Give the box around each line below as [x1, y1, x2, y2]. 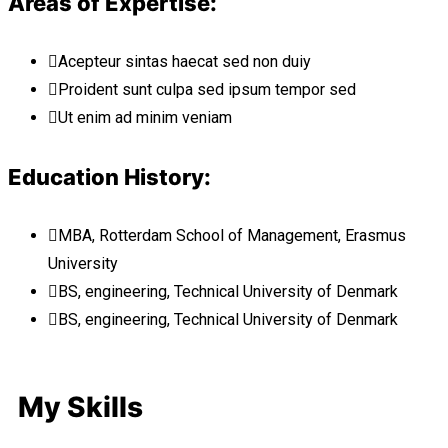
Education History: [8, 164, 211, 191]
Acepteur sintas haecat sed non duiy [58, 51, 311, 71]
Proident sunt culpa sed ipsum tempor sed [58, 79, 356, 99]
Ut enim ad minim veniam [58, 107, 232, 127]
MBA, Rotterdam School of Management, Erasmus [58, 226, 406, 246]
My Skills [18, 390, 143, 425]
